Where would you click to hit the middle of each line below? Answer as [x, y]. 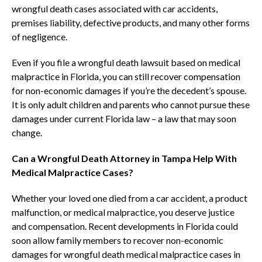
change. [27, 133]
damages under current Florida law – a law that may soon [124, 119]
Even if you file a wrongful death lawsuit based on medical [126, 63]
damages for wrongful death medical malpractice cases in [126, 254]
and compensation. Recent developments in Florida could [125, 226]
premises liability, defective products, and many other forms [131, 23]
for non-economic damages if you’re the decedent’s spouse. [129, 91]
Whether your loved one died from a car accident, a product [130, 198]
